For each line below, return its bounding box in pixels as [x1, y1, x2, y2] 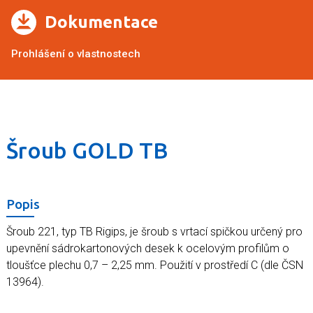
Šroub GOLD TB [6, 137, 168, 163]
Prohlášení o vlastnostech [11, 47, 140, 60]
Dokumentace [45, 12, 158, 31]
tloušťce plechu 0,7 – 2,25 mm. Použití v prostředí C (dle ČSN [6, 258, 303, 272]
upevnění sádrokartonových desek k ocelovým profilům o [6, 241, 289, 255]
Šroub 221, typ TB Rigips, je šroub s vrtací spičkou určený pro [6, 224, 303, 238]
